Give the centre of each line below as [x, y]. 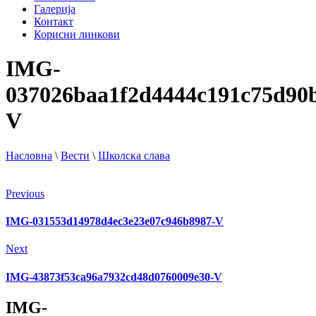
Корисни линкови [77, 34]
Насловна [29, 155]
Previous [25, 193]
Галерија [55, 9]
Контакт [54, 22]
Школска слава [134, 155]
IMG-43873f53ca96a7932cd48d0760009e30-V [114, 276]
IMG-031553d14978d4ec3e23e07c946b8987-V [115, 221]
